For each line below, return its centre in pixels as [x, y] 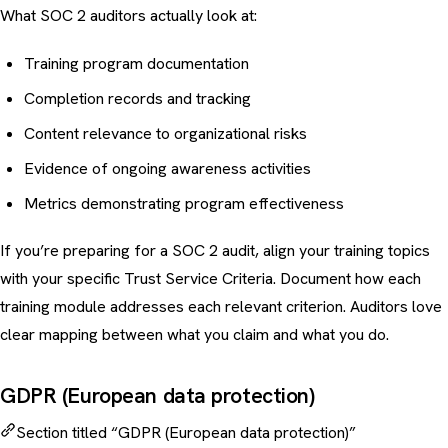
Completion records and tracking [137, 99]
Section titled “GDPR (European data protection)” [186, 433]
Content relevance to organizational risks [165, 134]
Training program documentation [136, 64]
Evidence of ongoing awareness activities [167, 169]
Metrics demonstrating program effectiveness [184, 204]
